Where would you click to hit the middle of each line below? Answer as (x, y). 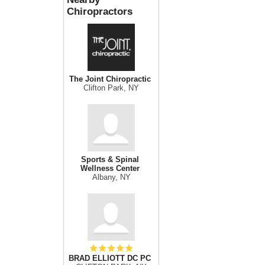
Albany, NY (111, 177)
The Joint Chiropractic (110, 79)
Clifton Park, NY (111, 88)
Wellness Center (110, 168)
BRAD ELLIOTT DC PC (110, 258)
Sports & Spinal (110, 159)
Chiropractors (100, 12)
